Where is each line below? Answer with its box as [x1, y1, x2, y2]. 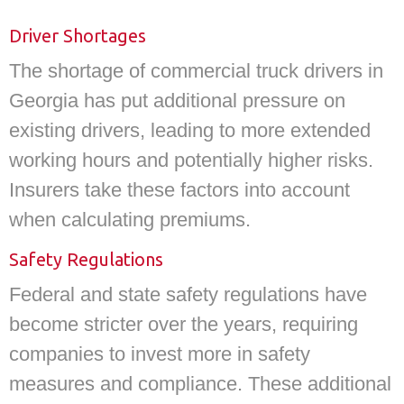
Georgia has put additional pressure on [9, 89, 345, 113]
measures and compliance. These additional [9, 372, 391, 395]
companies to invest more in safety [9, 342, 310, 365]
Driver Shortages [9, 25, 146, 47]
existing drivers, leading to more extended [9, 119, 371, 142]
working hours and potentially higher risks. [9, 149, 373, 172]
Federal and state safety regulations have [9, 282, 367, 306]
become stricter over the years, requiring [9, 312, 358, 335]
